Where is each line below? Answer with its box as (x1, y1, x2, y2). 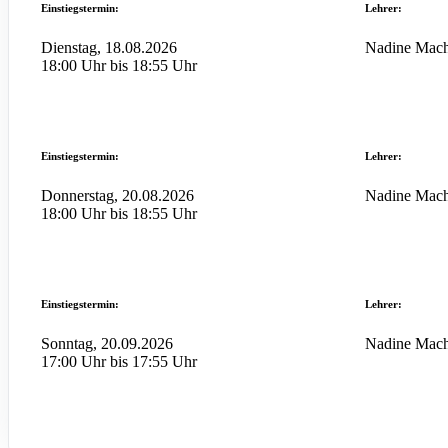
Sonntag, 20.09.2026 (41, 335, 173, 353)
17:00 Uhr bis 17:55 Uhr (41, 353, 197, 371)
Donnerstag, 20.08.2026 (41, 187, 194, 205)
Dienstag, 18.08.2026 (41, 39, 177, 57)
